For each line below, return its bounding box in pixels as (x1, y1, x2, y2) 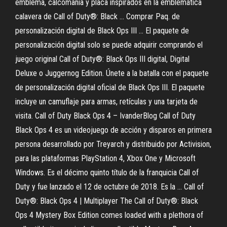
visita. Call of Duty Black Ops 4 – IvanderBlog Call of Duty (15, 111, 196, 121)
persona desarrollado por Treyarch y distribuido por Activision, (15, 139, 211, 149)
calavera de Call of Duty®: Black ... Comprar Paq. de (15, 12, 180, 21)
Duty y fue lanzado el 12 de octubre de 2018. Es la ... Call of (15, 182, 204, 192)
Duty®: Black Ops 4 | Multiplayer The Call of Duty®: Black (15, 196, 198, 206)
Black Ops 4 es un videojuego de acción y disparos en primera (15, 125, 212, 135)
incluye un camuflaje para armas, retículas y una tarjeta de (15, 97, 198, 106)
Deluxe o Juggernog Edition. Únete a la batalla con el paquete (15, 68, 209, 78)
